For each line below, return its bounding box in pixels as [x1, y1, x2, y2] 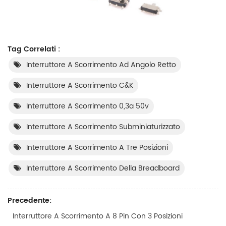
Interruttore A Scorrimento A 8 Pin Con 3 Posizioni [13, 210, 183, 222]
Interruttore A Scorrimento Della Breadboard [26, 162, 180, 175]
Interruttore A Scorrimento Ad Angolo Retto [26, 59, 176, 71]
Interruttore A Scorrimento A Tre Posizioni [26, 142, 168, 154]
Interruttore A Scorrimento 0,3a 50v [26, 100, 149, 112]
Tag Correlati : [8, 43, 60, 55]
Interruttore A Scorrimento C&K [26, 80, 133, 92]
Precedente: [8, 195, 51, 207]
